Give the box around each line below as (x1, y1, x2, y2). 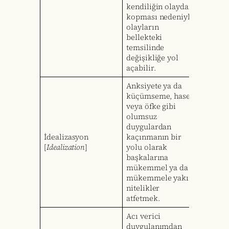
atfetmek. (126, 193, 160, 204)
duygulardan (126, 122, 172, 132)
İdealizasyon (44, 132, 89, 143)
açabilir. (126, 63, 156, 74)
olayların (126, 22, 159, 33)
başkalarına (126, 152, 169, 163)
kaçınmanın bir (126, 132, 181, 143)
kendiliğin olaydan (126, 2, 193, 12)
